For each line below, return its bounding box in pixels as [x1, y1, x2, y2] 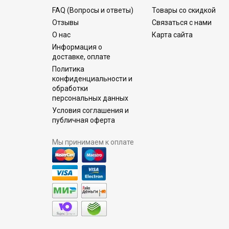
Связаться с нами [152, 18, 212, 27]
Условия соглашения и [52, 106, 129, 115]
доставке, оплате [52, 53, 110, 61]
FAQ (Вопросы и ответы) [52, 6, 133, 15]
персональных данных [52, 94, 128, 103]
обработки [52, 84, 88, 93]
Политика [52, 65, 84, 74]
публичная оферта [52, 116, 115, 125]
